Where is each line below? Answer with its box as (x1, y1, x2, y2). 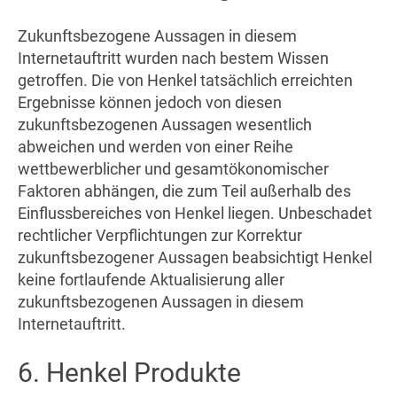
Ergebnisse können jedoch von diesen (18, 92, 282, 112)
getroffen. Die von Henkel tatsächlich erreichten (18, 70, 353, 90)
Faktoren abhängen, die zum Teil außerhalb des (18, 181, 351, 200)
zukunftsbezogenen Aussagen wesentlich (18, 114, 312, 134)
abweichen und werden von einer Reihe (18, 136, 293, 156)
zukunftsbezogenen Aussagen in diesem (18, 292, 304, 311)
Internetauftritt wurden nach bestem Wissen (18, 48, 329, 67)
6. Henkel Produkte (18, 356, 241, 388)
